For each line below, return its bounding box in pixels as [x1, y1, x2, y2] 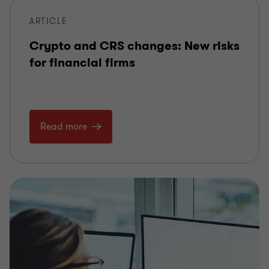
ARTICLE [29, 16, 68, 28]
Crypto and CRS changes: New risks [29, 38, 240, 55]
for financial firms [29, 55, 135, 71]
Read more [40, 120, 87, 134]
